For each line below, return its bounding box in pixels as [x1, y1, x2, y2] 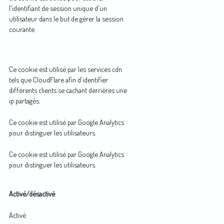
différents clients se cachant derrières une [9, 85, 127, 94]
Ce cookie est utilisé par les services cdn [9, 64, 122, 73]
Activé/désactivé [9, 188, 55, 198]
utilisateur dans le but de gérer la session [9, 13, 123, 23]
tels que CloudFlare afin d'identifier [9, 74, 108, 84]
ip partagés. [9, 95, 40, 105]
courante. [9, 24, 35, 33]
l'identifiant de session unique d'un [9, 3, 107, 12]
